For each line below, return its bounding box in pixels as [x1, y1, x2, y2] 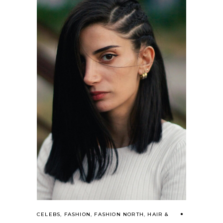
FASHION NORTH [94, 211, 144, 218]
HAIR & [147, 211, 169, 218]
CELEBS [37, 211, 61, 218]
